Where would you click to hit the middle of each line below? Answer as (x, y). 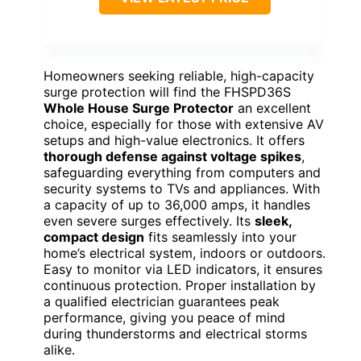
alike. (59, 349)
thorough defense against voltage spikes (172, 156)
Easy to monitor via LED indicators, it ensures (183, 269)
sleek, (273, 220)
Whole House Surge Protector (139, 108)
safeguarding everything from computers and (182, 172)
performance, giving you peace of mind (164, 317)
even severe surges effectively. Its (149, 220)
